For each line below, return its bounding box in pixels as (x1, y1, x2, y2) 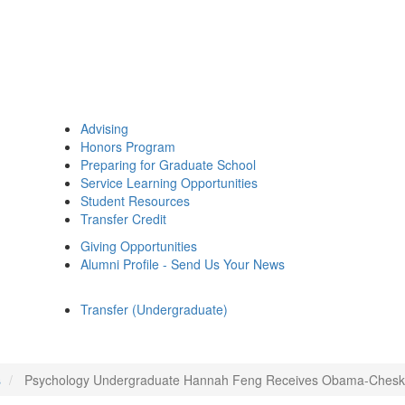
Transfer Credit (80, 210, 166, 228)
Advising (80, 119, 128, 137)
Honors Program (80, 137, 175, 155)
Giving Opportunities (80, 237, 197, 255)
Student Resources (80, 192, 190, 210)
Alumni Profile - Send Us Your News (80, 255, 285, 273)
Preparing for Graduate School (80, 155, 256, 174)
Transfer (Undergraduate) (80, 300, 228, 318)
